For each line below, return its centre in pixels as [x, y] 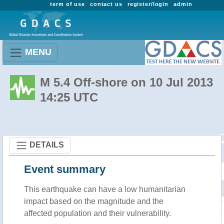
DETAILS [47, 144]
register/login [148, 4]
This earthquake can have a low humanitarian [105, 189]
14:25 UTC [69, 97]
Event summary [65, 169]
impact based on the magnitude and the [94, 201]
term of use [67, 4]
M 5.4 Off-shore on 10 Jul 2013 [126, 82]
